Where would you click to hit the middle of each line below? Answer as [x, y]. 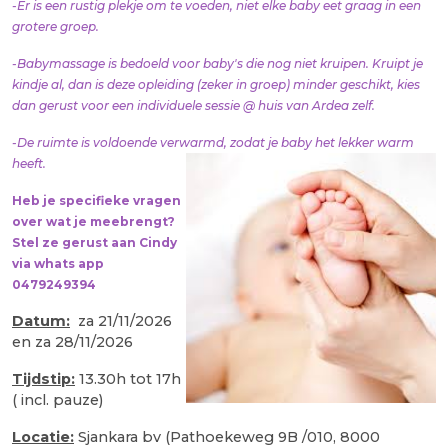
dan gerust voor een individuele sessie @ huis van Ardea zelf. [193, 105]
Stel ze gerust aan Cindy [94, 242]
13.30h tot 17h [128, 378]
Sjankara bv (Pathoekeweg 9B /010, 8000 [227, 436]
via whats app [58, 263]
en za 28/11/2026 [72, 341]
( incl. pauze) [57, 399]
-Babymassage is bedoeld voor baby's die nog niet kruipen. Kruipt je [217, 63]
